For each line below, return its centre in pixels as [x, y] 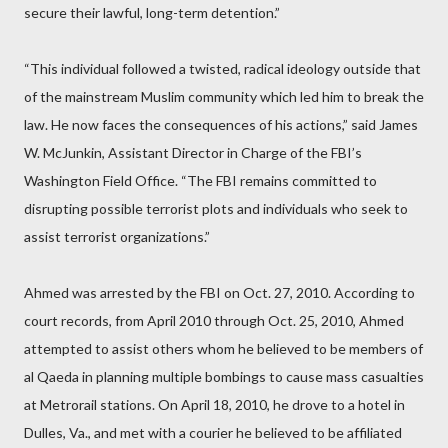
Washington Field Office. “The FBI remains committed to [200, 180]
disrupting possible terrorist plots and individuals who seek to [216, 208]
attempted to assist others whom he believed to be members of [223, 348]
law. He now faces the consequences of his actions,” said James [221, 124]
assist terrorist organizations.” [117, 236]
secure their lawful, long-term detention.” [152, 12]
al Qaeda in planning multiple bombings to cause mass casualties [224, 376]
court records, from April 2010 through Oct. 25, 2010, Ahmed [214, 320]
